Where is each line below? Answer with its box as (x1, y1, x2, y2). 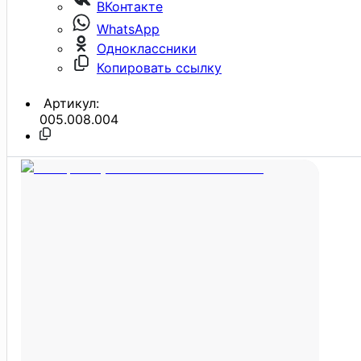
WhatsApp (97, 20, 160, 37)
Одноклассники (97, 39, 197, 56)
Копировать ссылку (97, 59, 222, 76)
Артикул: (39, 94, 99, 111)
